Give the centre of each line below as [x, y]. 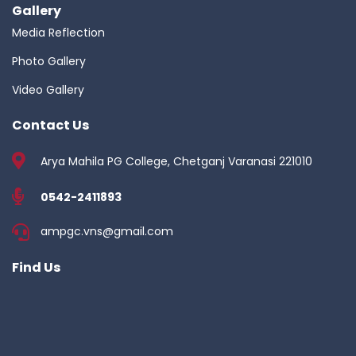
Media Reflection [58, 33]
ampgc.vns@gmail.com [107, 231]
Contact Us [50, 125]
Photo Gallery [49, 61]
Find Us [36, 267]
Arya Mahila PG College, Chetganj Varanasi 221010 [176, 161]
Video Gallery [48, 90]
